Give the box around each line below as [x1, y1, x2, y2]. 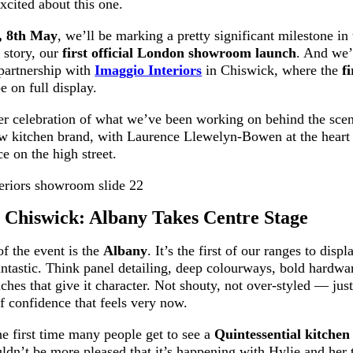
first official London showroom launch [62, 45, 297, 61]
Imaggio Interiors [95, 62, 203, 79]
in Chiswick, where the [202, 62, 343, 79]
